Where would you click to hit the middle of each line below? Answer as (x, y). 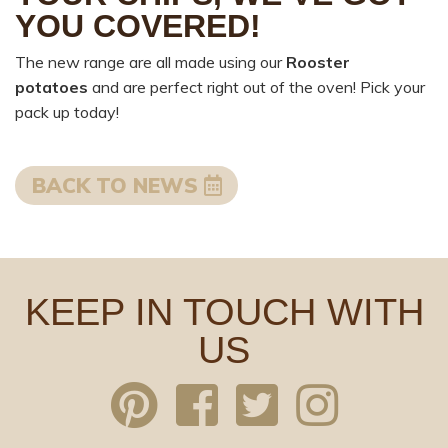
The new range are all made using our (150, 61)
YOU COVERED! (138, 25)
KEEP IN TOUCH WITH (224, 312)
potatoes (51, 86)
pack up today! (67, 111)
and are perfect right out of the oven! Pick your (256, 86)
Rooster (318, 61)
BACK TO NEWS (117, 184)
